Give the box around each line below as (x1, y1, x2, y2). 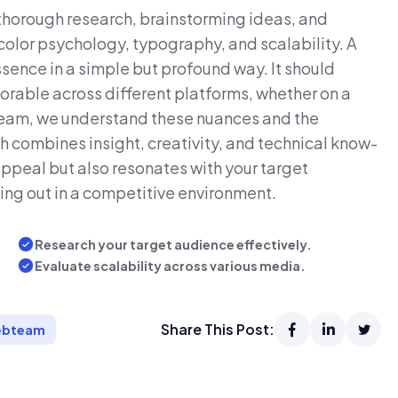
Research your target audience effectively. (35, 236, 312, 252)
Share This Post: (161, 320, 275, 338)
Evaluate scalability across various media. (35, 258, 306, 274)
